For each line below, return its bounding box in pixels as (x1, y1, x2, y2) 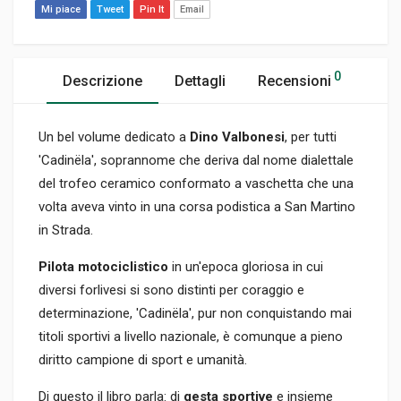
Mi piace (41, 4, 81, 16)
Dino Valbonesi (186, 129, 285, 146)
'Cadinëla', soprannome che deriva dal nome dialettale (38, 152, 354, 169)
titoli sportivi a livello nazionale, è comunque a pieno (38, 328, 343, 346)
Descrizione (63, 73, 142, 90)
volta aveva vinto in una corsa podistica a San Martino (38, 199, 355, 216)
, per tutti (285, 129, 337, 146)
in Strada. (38, 222, 93, 239)
